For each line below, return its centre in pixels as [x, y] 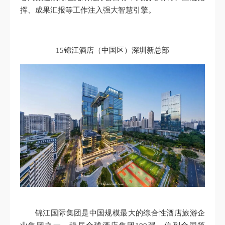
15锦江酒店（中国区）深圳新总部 [113, 50]
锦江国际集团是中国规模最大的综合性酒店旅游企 [120, 213]
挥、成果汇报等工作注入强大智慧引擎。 [88, 10]
